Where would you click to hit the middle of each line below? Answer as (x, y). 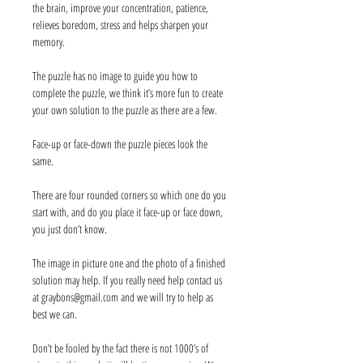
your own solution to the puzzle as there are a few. (125, 110)
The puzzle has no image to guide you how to (115, 76)
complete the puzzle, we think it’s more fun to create (128, 93)
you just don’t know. (70, 229)
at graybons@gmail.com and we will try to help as (123, 297)
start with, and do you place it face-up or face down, (128, 212)
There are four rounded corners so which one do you (129, 195)
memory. (49, 42)
